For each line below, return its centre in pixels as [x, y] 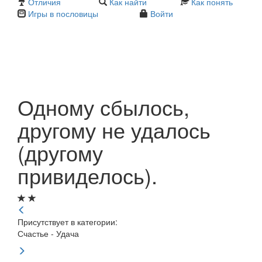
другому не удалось [114, 130]
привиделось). [87, 175]
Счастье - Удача [48, 234]
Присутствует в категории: [68, 222]
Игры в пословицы [63, 14]
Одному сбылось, [104, 107]
